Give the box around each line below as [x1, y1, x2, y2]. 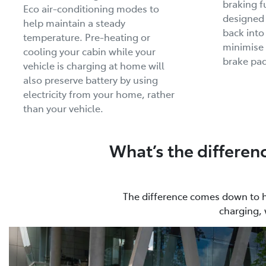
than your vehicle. [23, 101, 103, 115]
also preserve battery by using [23, 72, 158, 86]
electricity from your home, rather [23, 87, 175, 100]
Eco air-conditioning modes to [23, 1, 159, 15]
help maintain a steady [23, 15, 125, 29]
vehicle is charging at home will [23, 58, 164, 72]
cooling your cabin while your [23, 44, 156, 58]
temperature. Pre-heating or [23, 30, 150, 43]
